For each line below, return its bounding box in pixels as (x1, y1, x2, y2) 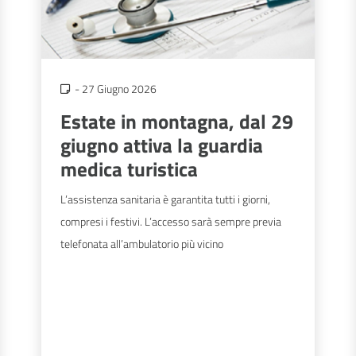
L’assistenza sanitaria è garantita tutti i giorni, (60, 191, 270, 208)
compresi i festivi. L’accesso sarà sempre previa (60, 213, 281, 230)
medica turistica (60, 153, 198, 185)
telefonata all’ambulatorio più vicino (60, 235, 223, 253)
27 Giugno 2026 (81, 79, 157, 97)
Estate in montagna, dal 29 (60, 106, 293, 137)
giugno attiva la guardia (60, 130, 263, 161)
